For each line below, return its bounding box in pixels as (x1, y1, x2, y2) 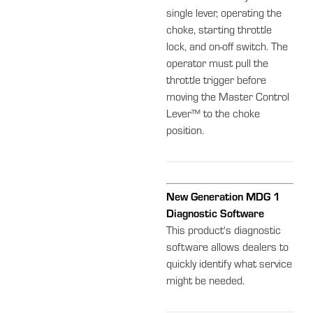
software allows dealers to (166, 242, 289, 254)
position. (166, 126, 205, 138)
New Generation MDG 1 (166, 192, 281, 204)
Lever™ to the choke (166, 109, 261, 121)
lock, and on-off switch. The (166, 42, 289, 54)
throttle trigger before (166, 75, 267, 87)
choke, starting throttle (166, 25, 272, 37)
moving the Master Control (166, 92, 290, 104)
